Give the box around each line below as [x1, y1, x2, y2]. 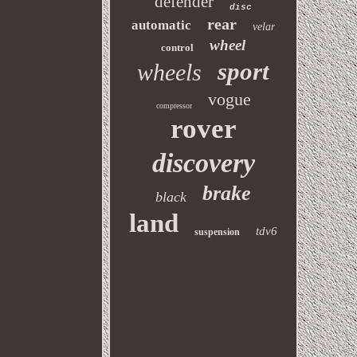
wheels [137, 59, 202, 85]
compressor [155, 101, 192, 110]
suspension [194, 226, 241, 237]
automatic [131, 18, 192, 33]
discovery [151, 148, 255, 178]
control [161, 41, 194, 53]
